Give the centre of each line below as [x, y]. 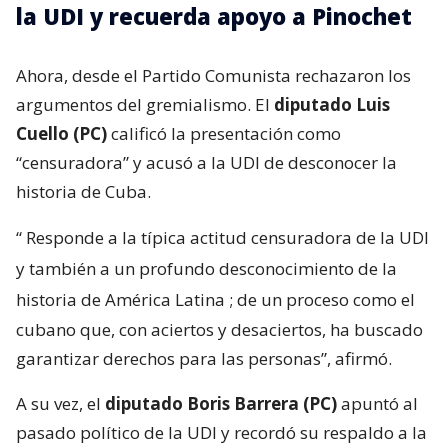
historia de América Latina [120, 299]
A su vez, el [60, 403]
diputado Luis [330, 104]
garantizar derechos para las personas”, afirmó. [204, 358]
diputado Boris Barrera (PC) [221, 403]
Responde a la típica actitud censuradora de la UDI [227, 237]
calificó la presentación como [224, 133]
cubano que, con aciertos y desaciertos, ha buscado [219, 329]
